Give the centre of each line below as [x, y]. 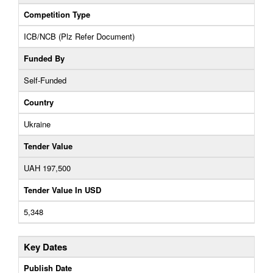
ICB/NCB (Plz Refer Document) [79, 36]
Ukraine [37, 124]
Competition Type [57, 14]
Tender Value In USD [62, 190]
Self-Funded [45, 80]
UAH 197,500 [47, 168]
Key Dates [45, 247]
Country [39, 102]
